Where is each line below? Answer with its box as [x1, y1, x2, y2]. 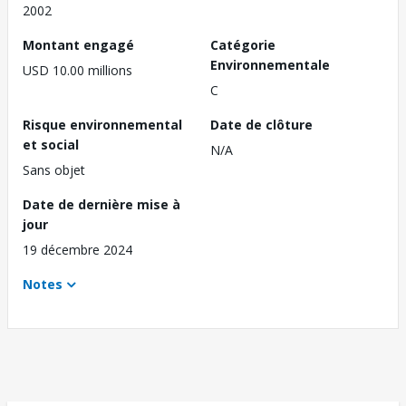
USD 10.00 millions [23, 62, 132, 80]
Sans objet [23, 161, 85, 179]
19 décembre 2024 [23, 241, 132, 259]
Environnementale [210, 56, 330, 74]
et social [23, 136, 79, 154]
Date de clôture [210, 116, 313, 134]
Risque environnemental [23, 116, 182, 134]
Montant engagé [23, 36, 134, 54]
